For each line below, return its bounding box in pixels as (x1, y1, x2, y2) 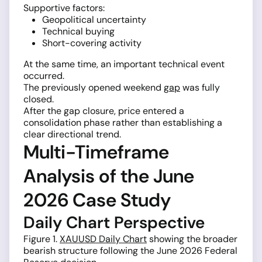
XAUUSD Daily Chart (60, 233, 147, 246)
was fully (180, 81, 220, 94)
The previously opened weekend (23, 81, 164, 94)
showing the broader (147, 233, 237, 246)
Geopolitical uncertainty (42, 13, 146, 26)
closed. (23, 93, 54, 106)
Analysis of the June (23, 164, 194, 189)
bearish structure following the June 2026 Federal (23, 244, 237, 257)
